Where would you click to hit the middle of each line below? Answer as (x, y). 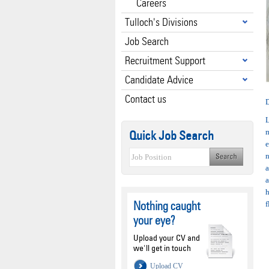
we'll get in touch (162, 248)
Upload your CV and (167, 237)
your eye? (154, 220)
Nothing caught (167, 206)
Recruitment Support (165, 60)
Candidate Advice (159, 80)
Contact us (146, 99)
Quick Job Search (171, 135)
